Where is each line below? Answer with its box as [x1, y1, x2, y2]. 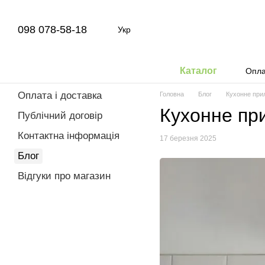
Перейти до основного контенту [9, 4, 132, 14]
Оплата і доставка [18, 90, 102, 101]
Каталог [179, 66, 217, 76]
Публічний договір [18, 110, 102, 121]
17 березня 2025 [160, 134, 216, 143]
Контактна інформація [18, 130, 119, 141]
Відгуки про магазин [18, 170, 111, 182]
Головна [160, 91, 184, 98]
